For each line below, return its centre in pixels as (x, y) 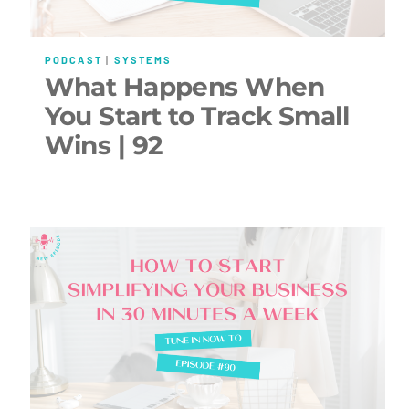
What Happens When (184, 87)
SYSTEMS (142, 59)
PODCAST (73, 59)
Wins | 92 (104, 146)
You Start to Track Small (197, 116)
